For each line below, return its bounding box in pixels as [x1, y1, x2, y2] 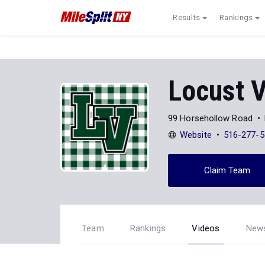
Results [173, 13, 201, 22]
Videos [192, 223, 220, 234]
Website [180, 129, 212, 140]
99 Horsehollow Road [168, 112, 253, 124]
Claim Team [203, 164, 251, 176]
